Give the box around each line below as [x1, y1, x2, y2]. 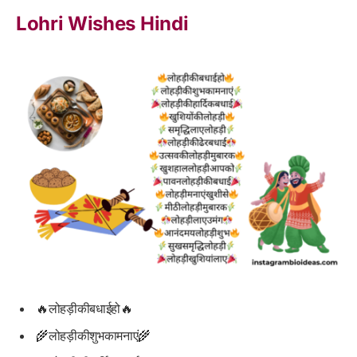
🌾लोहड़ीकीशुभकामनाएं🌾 [36, 328, 151, 344]
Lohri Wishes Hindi [16, 12, 189, 36]
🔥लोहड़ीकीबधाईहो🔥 [36, 300, 133, 317]
